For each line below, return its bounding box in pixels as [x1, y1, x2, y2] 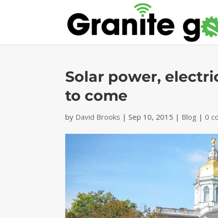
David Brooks [75, 112, 121, 122]
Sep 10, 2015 [128, 112, 174, 122]
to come [65, 87, 128, 105]
